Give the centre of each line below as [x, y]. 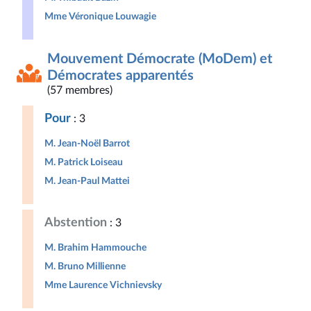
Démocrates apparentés [120, 76]
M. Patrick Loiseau [84, 162]
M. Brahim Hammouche [95, 247]
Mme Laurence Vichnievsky [103, 285]
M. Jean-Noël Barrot [87, 143]
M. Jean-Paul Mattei [87, 181]
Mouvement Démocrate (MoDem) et [160, 59]
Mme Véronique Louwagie [100, 16]
